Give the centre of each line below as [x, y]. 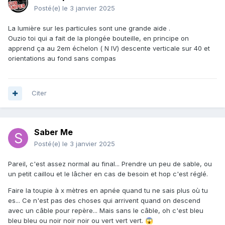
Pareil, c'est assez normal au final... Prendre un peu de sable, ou [110, 164]
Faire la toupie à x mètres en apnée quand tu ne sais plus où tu [108, 191]
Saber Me [53, 132]
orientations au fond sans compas [63, 59]
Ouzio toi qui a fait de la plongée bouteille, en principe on [98, 38]
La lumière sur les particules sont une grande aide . [90, 28]
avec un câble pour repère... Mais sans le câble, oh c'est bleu [106, 211]
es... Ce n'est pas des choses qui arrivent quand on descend [104, 201]
